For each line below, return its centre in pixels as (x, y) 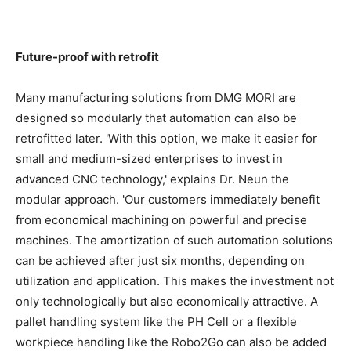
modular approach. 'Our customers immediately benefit (168, 200)
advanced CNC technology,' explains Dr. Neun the (152, 179)
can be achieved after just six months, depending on (160, 261)
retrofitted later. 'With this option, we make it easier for (166, 139)
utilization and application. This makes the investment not (175, 281)
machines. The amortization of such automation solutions (174, 241)
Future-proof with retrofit (87, 57)
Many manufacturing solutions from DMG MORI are (156, 98)
